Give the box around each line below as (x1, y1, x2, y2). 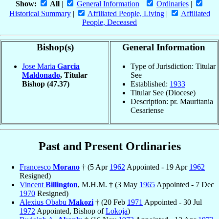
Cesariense (131, 106, 164, 114)
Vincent (20, 180, 45, 189)
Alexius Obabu (20, 197, 68, 206)
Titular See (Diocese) (131, 88, 196, 97)
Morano (53, 162, 80, 171)
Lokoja (106, 206, 128, 215)
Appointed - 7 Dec (155, 180, 214, 189)
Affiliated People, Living (87, 9, 164, 18)
